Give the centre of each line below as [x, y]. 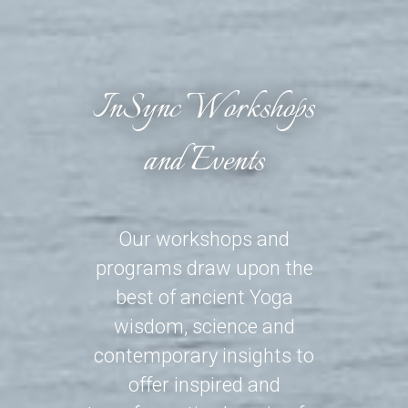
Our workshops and [204, 239]
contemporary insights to [204, 355]
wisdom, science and [204, 326]
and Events [204, 162]
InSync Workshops [204, 109]
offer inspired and [204, 384]
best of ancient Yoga [204, 297]
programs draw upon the [204, 268]
